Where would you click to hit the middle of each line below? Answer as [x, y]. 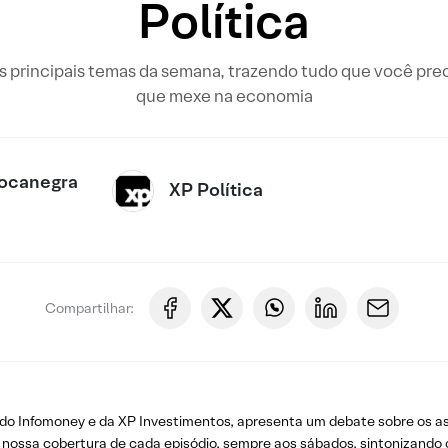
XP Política [216, 189]
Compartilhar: [89, 307]
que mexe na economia [224, 96]
